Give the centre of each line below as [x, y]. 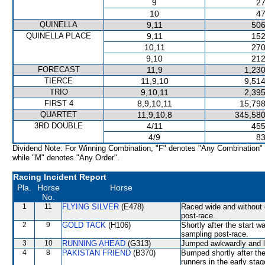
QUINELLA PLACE [59, 36]
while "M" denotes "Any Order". [66, 158]
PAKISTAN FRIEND [96, 253]
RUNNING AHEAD [94, 243]
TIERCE [59, 81]
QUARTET [59, 114]
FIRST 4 [59, 103]
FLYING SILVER [91, 207]
